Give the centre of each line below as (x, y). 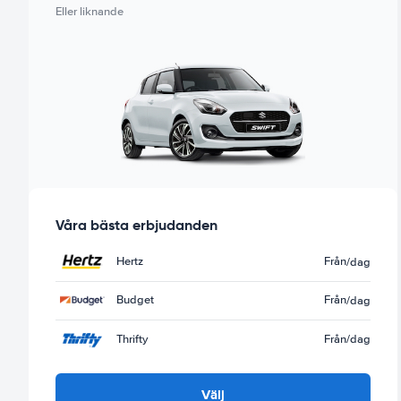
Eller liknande (90, 12)
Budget (135, 300)
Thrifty (132, 339)
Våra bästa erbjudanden (137, 225)
